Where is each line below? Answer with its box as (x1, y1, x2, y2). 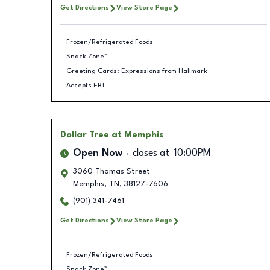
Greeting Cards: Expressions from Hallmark (66, 67, 207, 75)
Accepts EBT (66, 81, 105, 89)
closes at (132, 149, 169, 159)
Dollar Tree (60, 131, 109, 139)
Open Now (72, 149, 122, 159)
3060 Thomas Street (72, 168, 150, 175)
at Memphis (111, 131, 163, 139)
